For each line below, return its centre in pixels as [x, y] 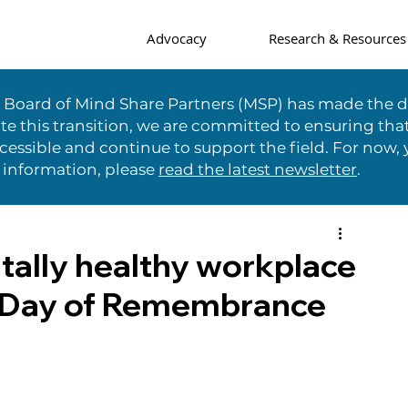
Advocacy [177, 38]
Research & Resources [337, 38]
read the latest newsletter [258, 169]
